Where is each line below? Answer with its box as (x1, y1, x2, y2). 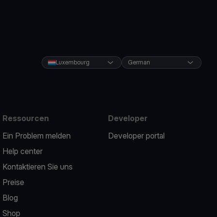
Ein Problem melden (2, 131, 71, 140)
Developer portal (108, 131, 165, 140)
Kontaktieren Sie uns (2, 162, 73, 171)
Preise (2, 177, 25, 187)
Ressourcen (2, 113, 49, 123)
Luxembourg (55, 59, 90, 66)
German (127, 59, 150, 66)
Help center (2, 146, 43, 156)
